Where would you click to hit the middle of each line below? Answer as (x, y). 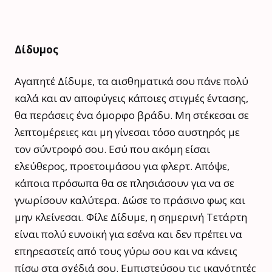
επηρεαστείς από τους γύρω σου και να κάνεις (126, 251)
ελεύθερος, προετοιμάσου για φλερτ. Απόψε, (122, 166)
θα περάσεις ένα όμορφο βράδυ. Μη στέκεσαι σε (132, 115)
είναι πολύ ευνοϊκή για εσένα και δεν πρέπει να (128, 234)
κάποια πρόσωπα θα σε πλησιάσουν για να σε (124, 183)
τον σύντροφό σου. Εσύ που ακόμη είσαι (112, 149)
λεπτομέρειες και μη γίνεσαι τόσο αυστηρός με (127, 132)
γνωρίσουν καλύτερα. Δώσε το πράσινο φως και (130, 200)
